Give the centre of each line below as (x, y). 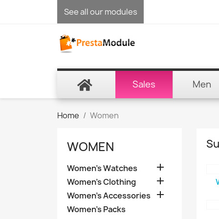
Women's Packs (96, 209)
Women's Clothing (101, 182)
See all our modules (100, 11)
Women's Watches (102, 168)
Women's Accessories (109, 196)
